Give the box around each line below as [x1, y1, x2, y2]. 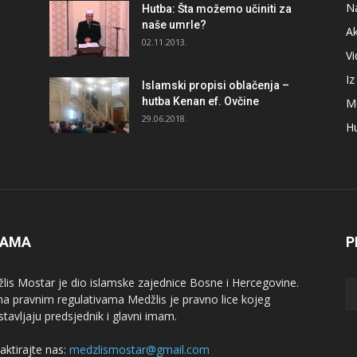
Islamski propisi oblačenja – [142, 79, 289, 92]
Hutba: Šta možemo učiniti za [142, 2, 292, 15]
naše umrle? [142, 18, 206, 31]
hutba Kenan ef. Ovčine [142, 95, 259, 108]
